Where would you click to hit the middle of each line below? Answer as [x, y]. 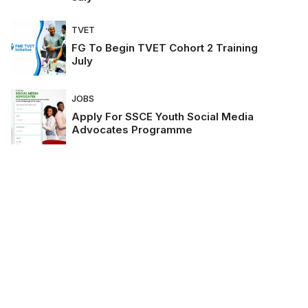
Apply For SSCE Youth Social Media [163, 117]
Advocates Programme [132, 130]
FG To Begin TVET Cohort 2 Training [165, 48]
